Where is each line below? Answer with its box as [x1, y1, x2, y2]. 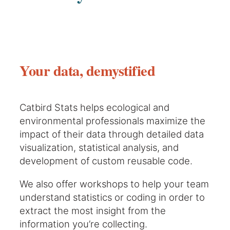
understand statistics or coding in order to [20, 191, 205, 203]
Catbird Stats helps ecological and [20, 102, 169, 113]
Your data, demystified [20, 60, 155, 82]
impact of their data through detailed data [20, 128, 204, 140]
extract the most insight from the [20, 204, 166, 216]
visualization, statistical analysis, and [20, 142, 179, 154]
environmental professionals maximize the [20, 115, 205, 127]
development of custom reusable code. [20, 155, 193, 167]
